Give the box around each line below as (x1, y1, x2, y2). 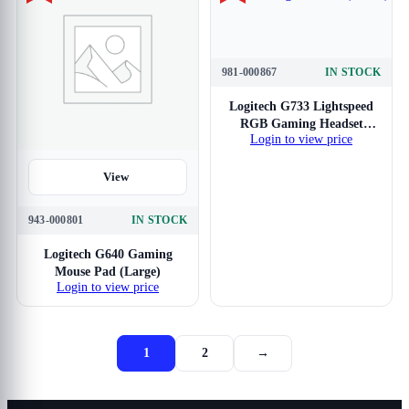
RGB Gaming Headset (239, 117, 363, 131)
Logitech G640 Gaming (43, 247, 173, 261)
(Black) (281, 134, 321, 148)
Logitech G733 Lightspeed (229, 100, 373, 113)
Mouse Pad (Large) (55, 265, 161, 278)
